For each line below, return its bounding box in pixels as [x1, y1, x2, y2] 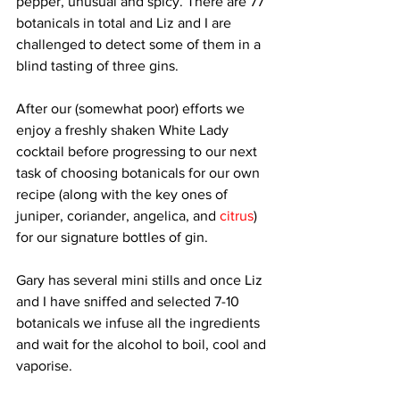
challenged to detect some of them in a [16, 36, 264, 52]
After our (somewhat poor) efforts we [16, 100, 248, 116]
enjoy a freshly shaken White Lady [16, 121, 232, 137]
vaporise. [16, 357, 76, 373]
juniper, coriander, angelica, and [16, 207, 220, 223]
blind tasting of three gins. [16, 57, 182, 73]
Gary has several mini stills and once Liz [16, 271, 266, 287]
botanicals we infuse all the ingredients [16, 314, 263, 330]
